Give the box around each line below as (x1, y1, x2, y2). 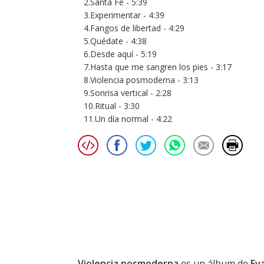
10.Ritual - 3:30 (84, 100, 140, 112)
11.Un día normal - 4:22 (84, 113, 172, 125)
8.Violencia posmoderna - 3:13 (84, 74, 199, 86)
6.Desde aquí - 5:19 (84, 48, 157, 60)
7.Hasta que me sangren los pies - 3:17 (84, 61, 232, 73)
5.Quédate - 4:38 (84, 35, 147, 47)
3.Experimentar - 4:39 (84, 9, 164, 21)
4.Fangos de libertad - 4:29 (84, 22, 184, 34)
